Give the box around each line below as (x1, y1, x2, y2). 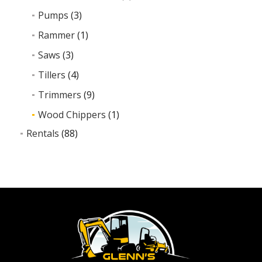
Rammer (38, 29, 75, 42)
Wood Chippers (38, 108, 106, 121)
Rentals (26, 127, 59, 140)
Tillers (38, 68, 65, 81)
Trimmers (38, 88, 81, 101)
